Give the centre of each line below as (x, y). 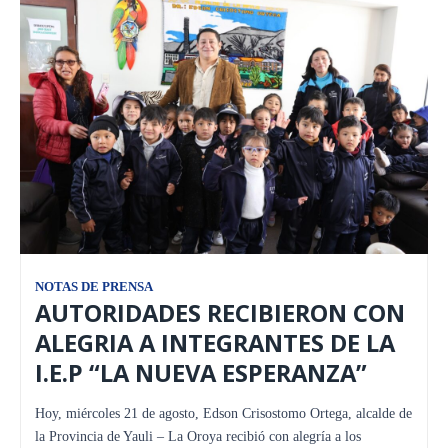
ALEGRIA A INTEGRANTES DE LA (215, 342)
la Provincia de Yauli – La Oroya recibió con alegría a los (198, 436)
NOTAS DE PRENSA (94, 286)
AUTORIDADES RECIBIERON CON (220, 312)
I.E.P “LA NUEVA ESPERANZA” (201, 372)
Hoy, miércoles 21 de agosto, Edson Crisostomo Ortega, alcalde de (223, 413)
